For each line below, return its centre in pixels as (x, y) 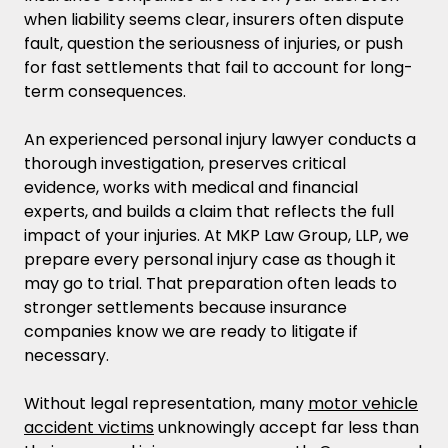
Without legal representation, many (166, 403)
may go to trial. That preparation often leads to (210, 283)
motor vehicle (363, 403)
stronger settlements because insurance (185, 307)
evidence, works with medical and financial (191, 187)
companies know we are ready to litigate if (191, 331)
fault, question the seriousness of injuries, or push (213, 43)
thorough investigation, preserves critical (185, 163)
